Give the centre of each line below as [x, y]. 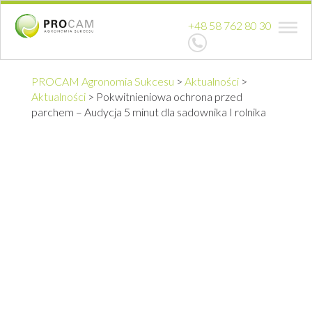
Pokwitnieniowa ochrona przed [169, 96]
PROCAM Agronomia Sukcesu [103, 81]
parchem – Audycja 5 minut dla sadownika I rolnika [149, 112]
